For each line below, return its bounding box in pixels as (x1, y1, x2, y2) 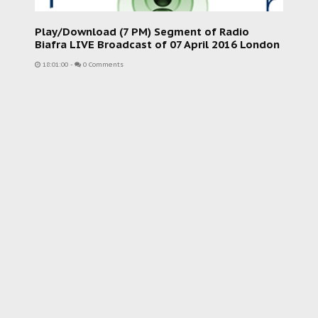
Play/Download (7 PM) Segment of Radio (35, 25, 249, 38)
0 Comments (81, 60, 124, 69)
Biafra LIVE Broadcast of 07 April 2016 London (35, 38, 280, 51)
